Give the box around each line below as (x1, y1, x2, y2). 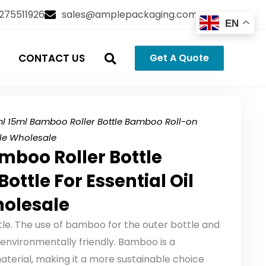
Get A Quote (150, 51, 209, 65)
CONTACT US (18, 50, 85, 65)
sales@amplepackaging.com (62, 8, 198, 21)
